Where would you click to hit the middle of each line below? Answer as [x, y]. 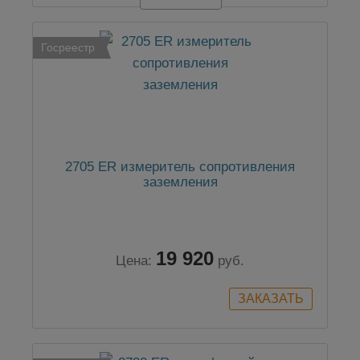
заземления [180, 182]
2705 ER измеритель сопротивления [180, 167]
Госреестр [68, 48]
